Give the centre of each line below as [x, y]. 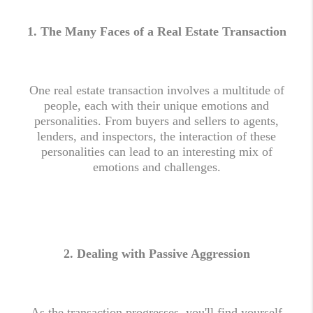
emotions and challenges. [156, 167]
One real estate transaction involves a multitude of [156, 90]
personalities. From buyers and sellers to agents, [156, 121]
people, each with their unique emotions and [156, 105]
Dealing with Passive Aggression [163, 254]
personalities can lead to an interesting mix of [156, 152]
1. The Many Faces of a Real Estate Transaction [156, 31]
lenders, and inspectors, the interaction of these [156, 136]
